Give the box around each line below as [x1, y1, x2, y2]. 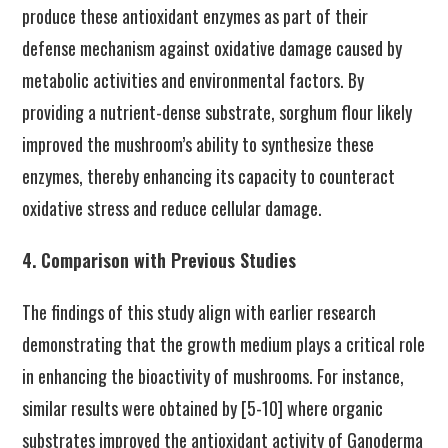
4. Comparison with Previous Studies [22, 247, 297, 273]
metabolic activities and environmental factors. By [22, 67, 365, 93]
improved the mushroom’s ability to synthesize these [22, 131, 375, 157]
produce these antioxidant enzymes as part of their [22, 3, 369, 29]
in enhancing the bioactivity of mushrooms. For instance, [22, 363, 405, 389]
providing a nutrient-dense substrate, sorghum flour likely [22, 99, 413, 125]
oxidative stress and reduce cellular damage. [22, 195, 323, 221]
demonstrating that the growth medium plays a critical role [22, 331, 426, 357]
